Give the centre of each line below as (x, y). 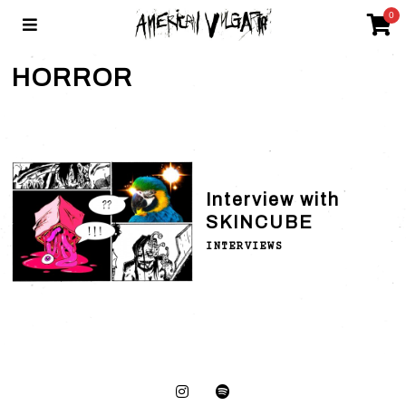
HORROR (73, 77)
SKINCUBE (260, 222)
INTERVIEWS (245, 246)
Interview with (273, 199)
